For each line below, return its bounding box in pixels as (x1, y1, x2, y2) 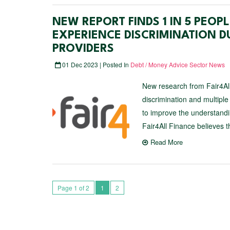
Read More (150, 137, 183, 147)
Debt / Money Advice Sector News (130, 60, 225, 69)
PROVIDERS (52, 43, 114, 54)
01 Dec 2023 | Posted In (61, 60, 130, 69)
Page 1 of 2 (57, 183, 89, 192)
